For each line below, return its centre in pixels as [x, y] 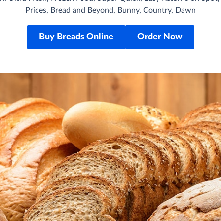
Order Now [160, 37]
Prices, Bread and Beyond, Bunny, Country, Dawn [110, 10]
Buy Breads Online [76, 37]
